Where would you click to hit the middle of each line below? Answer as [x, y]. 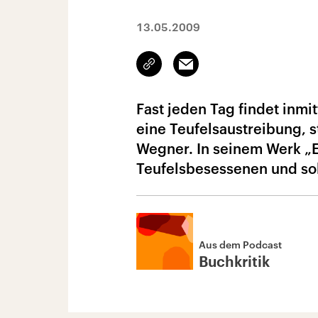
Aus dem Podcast [240, 245]
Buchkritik [234, 263]
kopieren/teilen [183, 70]
